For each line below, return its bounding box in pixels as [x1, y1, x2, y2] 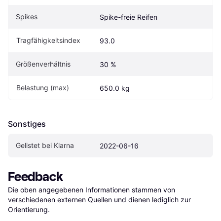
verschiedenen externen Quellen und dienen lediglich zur [8, 195, 191, 204]
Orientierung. [8, 205, 50, 214]
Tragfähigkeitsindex [16, 36, 80, 45]
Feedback [8, 169, 63, 185]
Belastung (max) [16, 83, 69, 92]
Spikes [16, 12, 37, 21]
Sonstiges [8, 119, 46, 129]
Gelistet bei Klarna [16, 141, 74, 150]
